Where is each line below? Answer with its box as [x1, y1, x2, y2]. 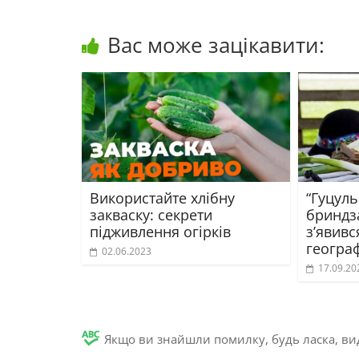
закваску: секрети [90, 204, 212, 224]
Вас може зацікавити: [107, 30, 325, 59]
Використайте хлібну [90, 188, 235, 208]
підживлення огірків [90, 221, 231, 241]
